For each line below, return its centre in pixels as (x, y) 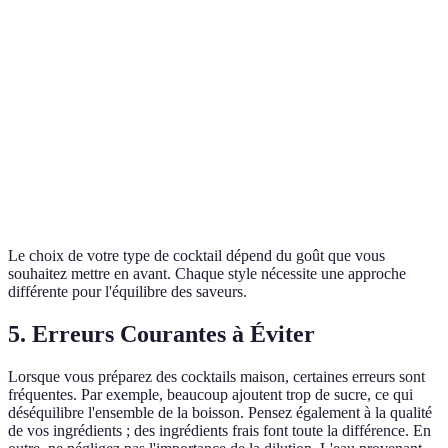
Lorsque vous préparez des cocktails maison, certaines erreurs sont (216, 376)
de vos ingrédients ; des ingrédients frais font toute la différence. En (219, 430)
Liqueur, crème (202, 170)
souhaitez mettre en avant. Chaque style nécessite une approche (207, 273)
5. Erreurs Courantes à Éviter (161, 333)
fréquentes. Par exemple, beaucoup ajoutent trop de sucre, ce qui (210, 394)
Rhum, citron (196, 103)
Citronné (52, 114)
